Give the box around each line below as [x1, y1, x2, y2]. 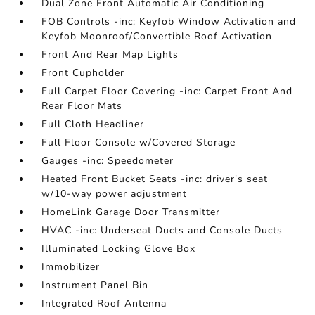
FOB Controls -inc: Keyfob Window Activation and [41, 15, 297, 28]
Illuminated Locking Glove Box [41, 242, 196, 255]
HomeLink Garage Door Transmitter [41, 205, 221, 219]
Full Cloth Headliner [41, 117, 145, 131]
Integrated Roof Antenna [41, 297, 167, 310]
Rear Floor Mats [41, 99, 123, 112]
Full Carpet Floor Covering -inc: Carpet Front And [41, 84, 293, 98]
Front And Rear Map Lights [41, 48, 179, 61]
